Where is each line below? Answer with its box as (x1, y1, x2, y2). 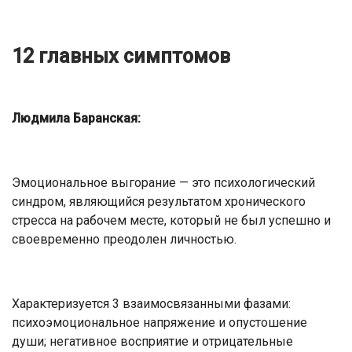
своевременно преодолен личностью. (12, 231, 236, 247)
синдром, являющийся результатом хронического (12, 193, 306, 209)
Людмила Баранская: (12, 110, 141, 126)
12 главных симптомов (12, 44, 230, 68)
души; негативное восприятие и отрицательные (12, 333, 293, 349)
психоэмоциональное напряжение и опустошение (12, 314, 307, 330)
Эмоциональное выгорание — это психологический (12, 174, 315, 190)
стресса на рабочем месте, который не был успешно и (12, 212, 331, 228)
